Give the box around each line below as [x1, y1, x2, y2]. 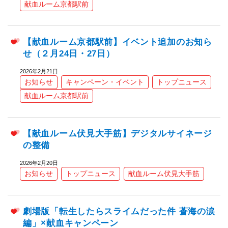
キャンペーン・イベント [66, 78, 144, 87]
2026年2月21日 [20, 68, 58, 75]
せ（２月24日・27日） [23, 49, 115, 59]
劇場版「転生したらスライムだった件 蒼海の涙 [23, 207, 215, 217]
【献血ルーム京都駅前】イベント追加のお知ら [23, 37, 212, 47]
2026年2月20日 [20, 160, 58, 166]
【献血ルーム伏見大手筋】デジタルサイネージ [23, 129, 212, 139]
